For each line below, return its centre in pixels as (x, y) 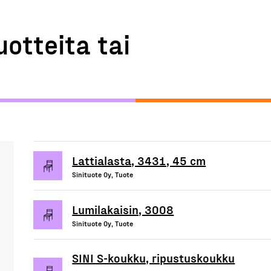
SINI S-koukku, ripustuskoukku (154, 258)
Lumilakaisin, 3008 (123, 209)
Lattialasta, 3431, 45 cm (139, 160)
